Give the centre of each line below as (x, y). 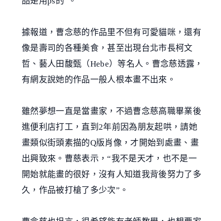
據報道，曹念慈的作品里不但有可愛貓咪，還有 (112, 32)
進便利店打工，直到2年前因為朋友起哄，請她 (110, 127)
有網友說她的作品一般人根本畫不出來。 (99, 79)
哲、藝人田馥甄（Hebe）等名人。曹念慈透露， (112, 64)
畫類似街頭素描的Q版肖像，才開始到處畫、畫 (110, 143)
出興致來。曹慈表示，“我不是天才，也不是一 (110, 158)
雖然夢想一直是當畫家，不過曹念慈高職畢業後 (112, 111)
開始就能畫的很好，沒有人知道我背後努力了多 (112, 174)
